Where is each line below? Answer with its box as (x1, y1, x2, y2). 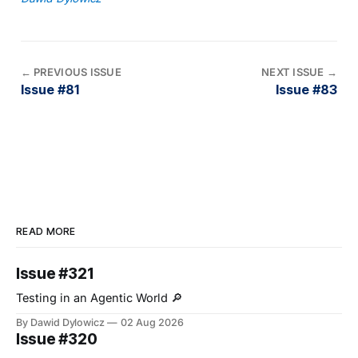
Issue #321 (16, 265, 94, 284)
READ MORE (16, 225, 76, 238)
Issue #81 (20, 81, 80, 97)
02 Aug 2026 (121, 316, 184, 329)
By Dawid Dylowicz (16, 316, 105, 329)
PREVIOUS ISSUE (30, 65, 121, 78)
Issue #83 (276, 81, 338, 97)
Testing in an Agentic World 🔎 (16, 291, 183, 305)
